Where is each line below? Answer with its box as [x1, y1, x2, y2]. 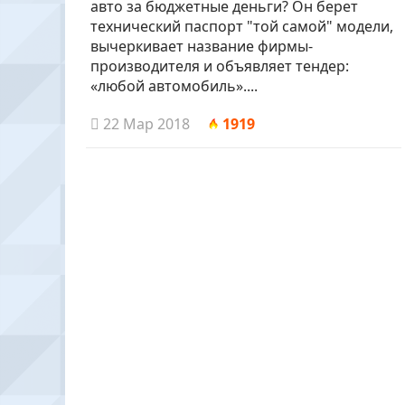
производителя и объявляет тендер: [90, 56, 349, 77]
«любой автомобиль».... [90, 76, 258, 97]
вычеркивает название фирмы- [90, 36, 313, 57]
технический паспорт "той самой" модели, [90, 16, 393, 37]
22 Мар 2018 [99, 114, 190, 135]
